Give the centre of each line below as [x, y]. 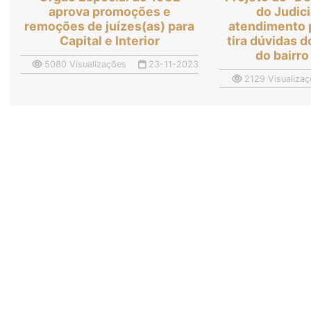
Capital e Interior [109, 41]
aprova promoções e [109, 12]
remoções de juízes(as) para [110, 26]
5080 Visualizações [84, 65]
